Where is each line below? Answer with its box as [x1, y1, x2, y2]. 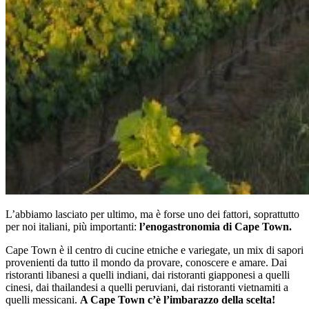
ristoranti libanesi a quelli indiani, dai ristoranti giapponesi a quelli [6, 269, 290, 281]
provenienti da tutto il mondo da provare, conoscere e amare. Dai [6, 257, 287, 269]
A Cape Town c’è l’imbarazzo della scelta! [80, 294, 275, 306]
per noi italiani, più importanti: [6, 221, 139, 233]
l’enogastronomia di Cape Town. [139, 221, 292, 233]
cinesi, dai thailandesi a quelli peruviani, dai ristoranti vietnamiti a [6, 281, 288, 294]
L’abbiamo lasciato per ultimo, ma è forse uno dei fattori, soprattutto [6, 208, 299, 221]
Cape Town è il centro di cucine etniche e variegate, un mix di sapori [6, 244, 303, 257]
